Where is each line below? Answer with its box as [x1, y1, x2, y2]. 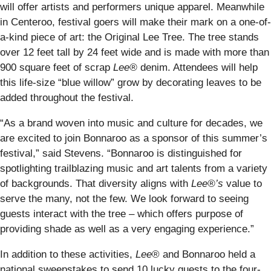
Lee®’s [191, 177, 223, 189]
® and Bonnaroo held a [152, 248, 255, 260]
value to [223, 177, 262, 189]
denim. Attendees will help [137, 61, 258, 73]
